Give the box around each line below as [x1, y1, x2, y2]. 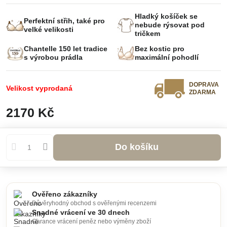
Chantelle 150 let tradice [24, 45, 107, 53]
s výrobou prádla [24, 53, 83, 62]
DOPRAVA [189, 81, 219, 88]
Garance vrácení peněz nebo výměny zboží [32, 218, 151, 225]
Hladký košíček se [135, 12, 198, 21]
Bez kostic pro [135, 45, 184, 53]
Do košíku [122, 142, 159, 153]
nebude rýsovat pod [135, 21, 205, 29]
